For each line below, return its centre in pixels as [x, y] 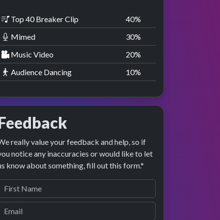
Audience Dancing [41, 72]
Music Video [31, 54]
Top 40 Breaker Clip [44, 19]
